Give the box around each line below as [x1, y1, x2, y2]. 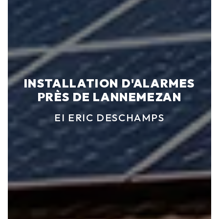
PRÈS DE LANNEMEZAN [37, 89, 182, 105]
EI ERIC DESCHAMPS [54, 111, 165, 124]
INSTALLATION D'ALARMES [23, 76, 196, 91]
